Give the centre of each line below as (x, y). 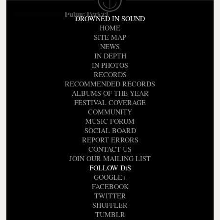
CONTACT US (110, 149)
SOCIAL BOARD (110, 131)
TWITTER (110, 196)
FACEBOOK (110, 187)
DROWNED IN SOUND (110, 19)
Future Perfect (86, 13)
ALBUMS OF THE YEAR (110, 93)
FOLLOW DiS (110, 168)
